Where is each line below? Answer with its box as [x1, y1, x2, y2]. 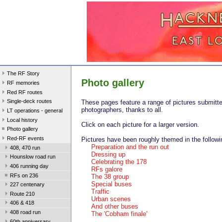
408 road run [10, 209, 41, 216]
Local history [7, 116, 38, 123]
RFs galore [91, 166, 122, 173]
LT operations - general [7, 108, 62, 114]
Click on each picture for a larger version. [81, 121, 199, 129]
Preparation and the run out [91, 143, 169, 151]
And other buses [91, 203, 138, 211]
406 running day [10, 163, 49, 169]
